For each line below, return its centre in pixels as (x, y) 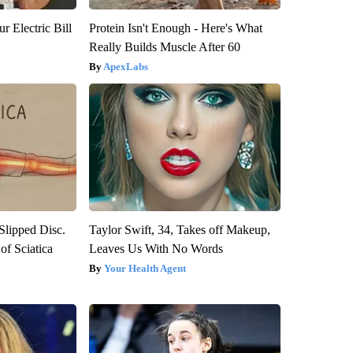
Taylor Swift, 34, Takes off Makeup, (179, 230)
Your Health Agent (145, 269)
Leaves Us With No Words (156, 249)
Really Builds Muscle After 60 (164, 47)
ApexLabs (125, 67)
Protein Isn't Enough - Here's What (175, 28)
